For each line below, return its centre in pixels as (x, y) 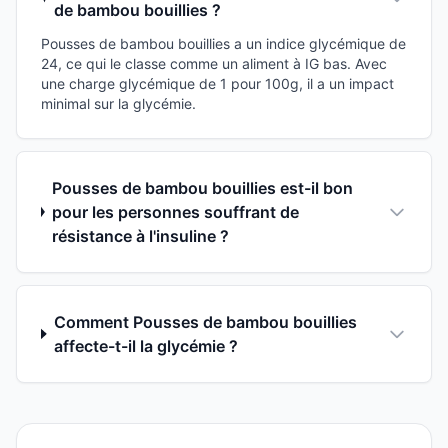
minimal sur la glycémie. (118, 103)
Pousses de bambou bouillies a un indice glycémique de (223, 43)
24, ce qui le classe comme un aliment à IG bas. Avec (214, 63)
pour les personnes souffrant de (175, 211)
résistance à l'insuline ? (140, 235)
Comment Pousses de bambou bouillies (206, 321)
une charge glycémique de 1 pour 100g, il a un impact (217, 83)
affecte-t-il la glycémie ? (146, 345)
